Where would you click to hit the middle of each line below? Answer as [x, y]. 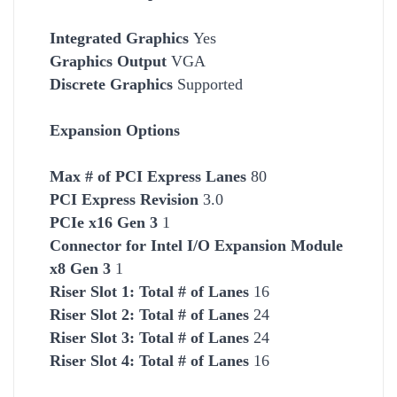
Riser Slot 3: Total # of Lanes [152, 337]
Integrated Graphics [121, 38]
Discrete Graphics [111, 84]
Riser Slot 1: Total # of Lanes [149, 291]
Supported [208, 84]
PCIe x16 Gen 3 [104, 222]
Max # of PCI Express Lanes [148, 176]
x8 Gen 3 [80, 268]
